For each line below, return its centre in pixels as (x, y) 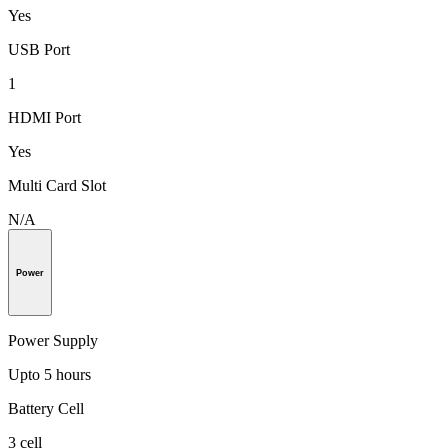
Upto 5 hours (49, 375)
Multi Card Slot (57, 185)
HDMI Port (44, 117)
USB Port (39, 49)
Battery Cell (46, 409)
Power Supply (53, 341)
